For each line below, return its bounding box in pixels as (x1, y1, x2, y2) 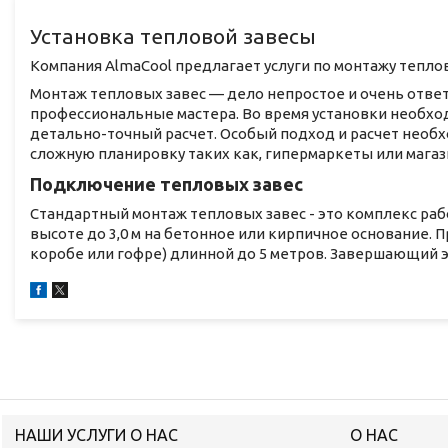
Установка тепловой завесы (30, 23, 316, 48)
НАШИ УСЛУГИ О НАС (15, 425, 179, 444)
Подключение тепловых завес (30, 174, 303, 195)
